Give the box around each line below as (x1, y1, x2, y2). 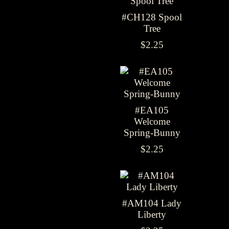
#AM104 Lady (122, 198, 181, 209)
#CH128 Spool (122, 12, 182, 22)
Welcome (133, 116, 170, 127)
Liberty (138, 209, 166, 220)
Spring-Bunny (123, 127, 180, 138)
